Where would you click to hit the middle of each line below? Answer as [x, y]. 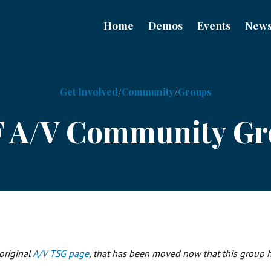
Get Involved [89, 92]
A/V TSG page [61, 253]
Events [214, 25]
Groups [194, 92]
